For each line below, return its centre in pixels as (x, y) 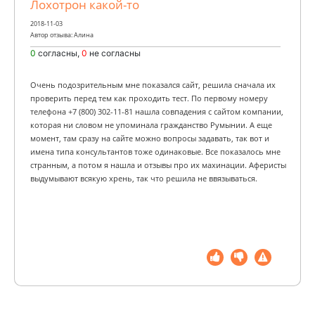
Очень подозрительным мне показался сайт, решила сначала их (153, 85)
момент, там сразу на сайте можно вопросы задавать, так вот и (150, 138)
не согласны (115, 53)
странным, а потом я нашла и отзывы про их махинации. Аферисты (158, 165)
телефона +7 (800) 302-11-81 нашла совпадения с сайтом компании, (157, 111)
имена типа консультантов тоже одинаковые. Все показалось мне (155, 152)
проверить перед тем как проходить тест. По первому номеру (149, 98)
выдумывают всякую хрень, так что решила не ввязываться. (144, 178)
